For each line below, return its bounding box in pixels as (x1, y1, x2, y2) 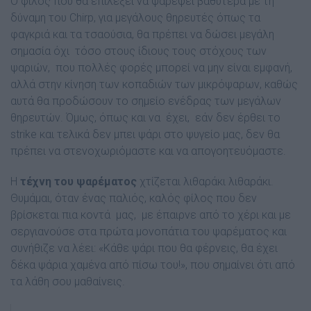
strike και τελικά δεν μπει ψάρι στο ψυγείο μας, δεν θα (10, 128, 280, 142)
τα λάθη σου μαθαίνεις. (10, 275, 125, 289)
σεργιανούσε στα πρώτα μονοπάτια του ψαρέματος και (10, 225, 287, 239)
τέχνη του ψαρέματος (20, 175, 137, 189)
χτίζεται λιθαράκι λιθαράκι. (137, 175, 274, 189)
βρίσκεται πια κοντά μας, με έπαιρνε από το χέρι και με (10, 208, 291, 222)
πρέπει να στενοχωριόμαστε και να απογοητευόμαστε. (10, 144, 286, 158)
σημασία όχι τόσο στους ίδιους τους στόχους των (10, 44, 267, 58)
